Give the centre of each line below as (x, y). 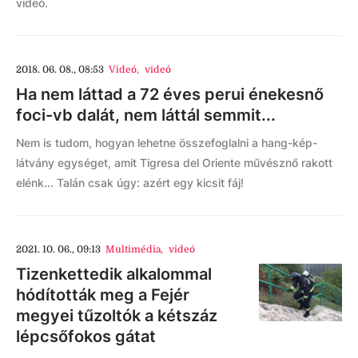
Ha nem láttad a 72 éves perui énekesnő (170, 94)
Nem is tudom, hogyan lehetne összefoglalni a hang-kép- (167, 142)
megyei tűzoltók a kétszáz (117, 315)
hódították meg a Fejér (103, 294)
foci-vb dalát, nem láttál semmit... (146, 115)
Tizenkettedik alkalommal (114, 274)
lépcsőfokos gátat (86, 336)
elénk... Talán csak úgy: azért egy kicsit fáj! (130, 182)
